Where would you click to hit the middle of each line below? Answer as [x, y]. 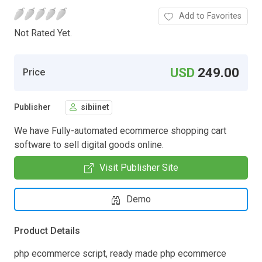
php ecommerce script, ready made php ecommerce [120, 253]
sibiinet [95, 108]
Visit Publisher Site [139, 167]
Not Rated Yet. [43, 33]
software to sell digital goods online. [89, 144]
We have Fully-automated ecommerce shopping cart [120, 130]
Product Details [47, 230]
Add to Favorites [210, 16]
